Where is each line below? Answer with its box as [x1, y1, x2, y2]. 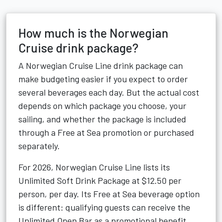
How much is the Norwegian [18, 25, 168, 40]
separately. [18, 140, 60, 151]
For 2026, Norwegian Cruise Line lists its [18, 162, 170, 172]
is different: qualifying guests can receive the [18, 202, 190, 213]
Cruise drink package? [18, 40, 138, 55]
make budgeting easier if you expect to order [18, 73, 188, 84]
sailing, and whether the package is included [18, 113, 186, 124]
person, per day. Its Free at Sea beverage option [18, 188, 200, 199]
